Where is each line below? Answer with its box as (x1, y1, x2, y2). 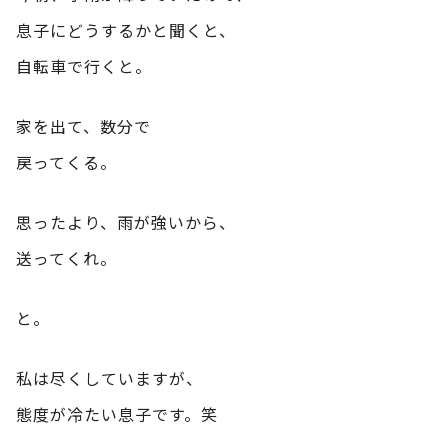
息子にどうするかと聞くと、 (16, 17, 236, 42)
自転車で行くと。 (16, 53, 152, 78)
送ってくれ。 (16, 245, 117, 270)
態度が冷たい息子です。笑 (16, 401, 218, 426)
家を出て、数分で (16, 113, 151, 138)
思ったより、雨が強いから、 (16, 209, 236, 234)
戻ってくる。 (16, 149, 117, 174)
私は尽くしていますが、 (16, 365, 203, 390)
